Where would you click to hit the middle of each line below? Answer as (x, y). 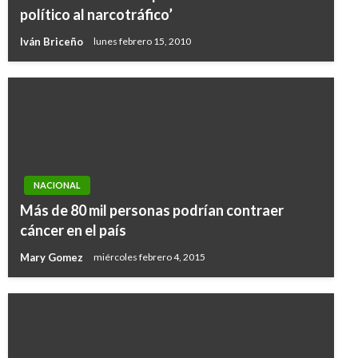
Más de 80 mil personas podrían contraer (152, 210)
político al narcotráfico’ (96, 14)
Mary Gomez (53, 257)
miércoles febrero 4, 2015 (149, 257)
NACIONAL (57, 185)
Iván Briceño (53, 41)
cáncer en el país (73, 230)
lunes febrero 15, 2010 (142, 42)
